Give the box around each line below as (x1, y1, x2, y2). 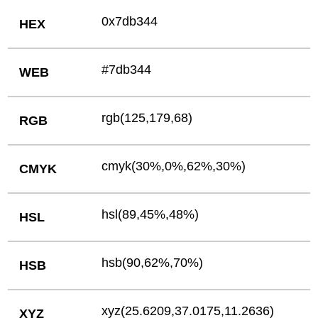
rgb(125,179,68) (102, 110, 193, 125)
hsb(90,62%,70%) (102, 255, 204, 270)
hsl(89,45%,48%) (102, 207, 199, 221)
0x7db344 (102, 13, 158, 28)
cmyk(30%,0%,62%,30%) (102, 158, 246, 173)
